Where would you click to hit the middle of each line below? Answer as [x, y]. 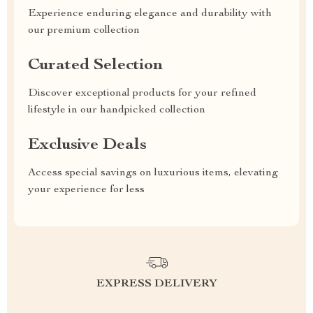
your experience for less [86, 190]
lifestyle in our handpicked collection [117, 110]
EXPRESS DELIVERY [156, 284]
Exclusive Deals [87, 145]
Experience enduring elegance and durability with [150, 14]
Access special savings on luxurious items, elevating [153, 173]
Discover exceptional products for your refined [142, 94]
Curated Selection [95, 66]
